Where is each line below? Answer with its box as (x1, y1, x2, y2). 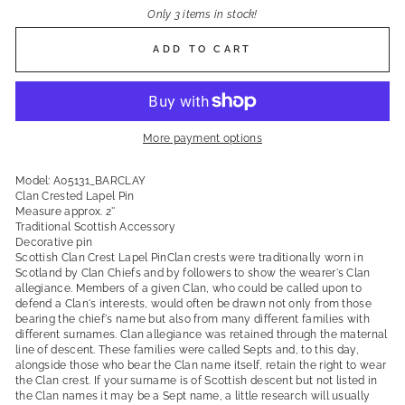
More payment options (143, 132, 262, 146)
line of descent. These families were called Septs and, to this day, (15, 344, 359, 357)
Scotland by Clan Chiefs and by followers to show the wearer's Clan (15, 267, 371, 280)
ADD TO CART (153, 43, 252, 55)
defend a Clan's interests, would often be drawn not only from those (15, 297, 372, 311)
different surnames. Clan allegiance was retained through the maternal (15, 328, 388, 342)
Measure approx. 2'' (15, 205, 116, 219)
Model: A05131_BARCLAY (15, 174, 146, 188)
